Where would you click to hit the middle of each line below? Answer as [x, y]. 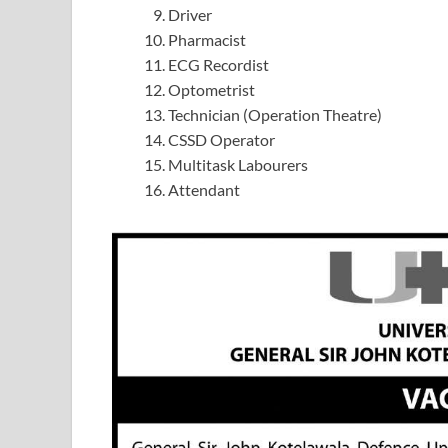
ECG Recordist [218, 64]
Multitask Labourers [238, 164]
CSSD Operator [221, 139]
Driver [190, 14]
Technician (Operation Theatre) [275, 114]
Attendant [204, 189]
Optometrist [211, 89]
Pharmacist [207, 39]
